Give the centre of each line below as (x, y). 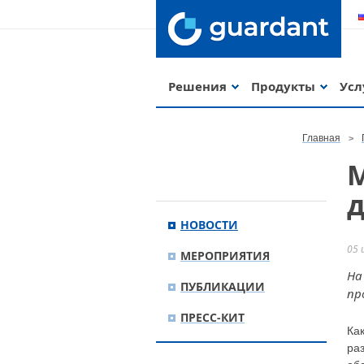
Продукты (283, 86)
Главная (321, 138)
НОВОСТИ (209, 225)
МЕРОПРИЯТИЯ (225, 256)
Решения (197, 86)
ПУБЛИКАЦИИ (223, 286)
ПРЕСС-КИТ (212, 317)
